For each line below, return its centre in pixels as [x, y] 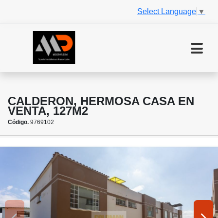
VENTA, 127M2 [48, 111]
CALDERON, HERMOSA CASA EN [101, 101]
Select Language [167, 11]
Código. [18, 122]
